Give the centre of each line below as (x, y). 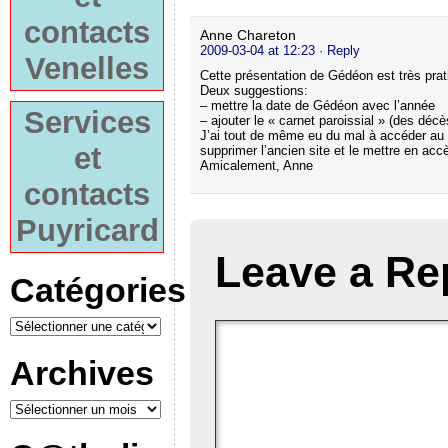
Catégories (98, 290)
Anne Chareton (248, 34)
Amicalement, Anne (256, 165)
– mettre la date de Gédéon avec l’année (317, 105)
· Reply (339, 50)
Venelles (87, 68)
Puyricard (87, 230)
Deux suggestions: (254, 90)
